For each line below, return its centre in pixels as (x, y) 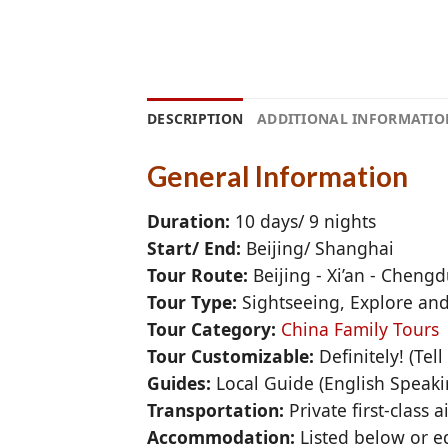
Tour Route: (197, 274)
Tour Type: (192, 301)
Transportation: (215, 409)
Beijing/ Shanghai (317, 247)
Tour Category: (211, 328)
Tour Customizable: (233, 355)
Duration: (188, 220)
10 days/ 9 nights (303, 220)
